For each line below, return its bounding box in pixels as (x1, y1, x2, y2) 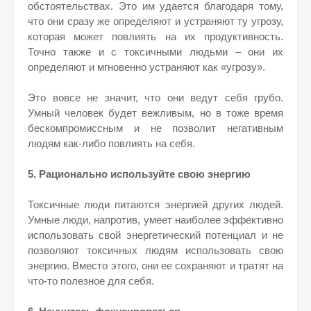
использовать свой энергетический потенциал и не (28, 229, 283, 241)
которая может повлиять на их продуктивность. (28, 31, 283, 42)
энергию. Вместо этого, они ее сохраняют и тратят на (28, 260, 283, 271)
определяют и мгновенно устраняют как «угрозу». (28, 61, 265, 73)
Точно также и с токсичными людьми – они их (28, 46, 283, 58)
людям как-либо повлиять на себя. (28, 137, 195, 149)
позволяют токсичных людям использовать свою (28, 244, 283, 256)
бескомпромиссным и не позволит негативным (28, 122, 283, 134)
